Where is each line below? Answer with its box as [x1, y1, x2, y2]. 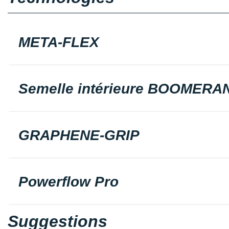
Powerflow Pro [18, 173, 119, 190]
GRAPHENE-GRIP [18, 127, 140, 143]
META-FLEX [18, 34, 99, 50]
